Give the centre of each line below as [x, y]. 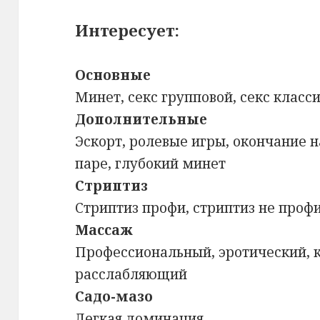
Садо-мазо [114, 297]
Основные [113, 75]
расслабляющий [131, 275]
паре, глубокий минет [151, 164]
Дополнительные [141, 120]
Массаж [104, 230]
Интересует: [127, 30]
